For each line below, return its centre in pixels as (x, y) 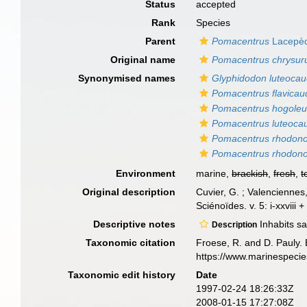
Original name (143, 60)
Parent (161, 41)
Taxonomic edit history (122, 275)
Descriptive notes (135, 224)
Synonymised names (127, 78)
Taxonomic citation (131, 243)
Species (213, 23)
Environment (146, 173)
